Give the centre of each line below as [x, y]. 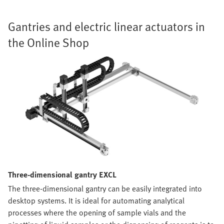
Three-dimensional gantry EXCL [62, 174]
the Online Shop [48, 42]
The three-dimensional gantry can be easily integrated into [105, 188]
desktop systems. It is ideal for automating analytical [96, 200]
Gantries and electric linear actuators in [106, 26]
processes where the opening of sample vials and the [97, 212]
